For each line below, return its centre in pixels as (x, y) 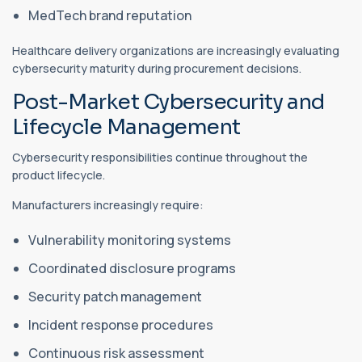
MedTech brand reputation (111, 15)
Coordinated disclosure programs (133, 268)
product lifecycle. (59, 175)
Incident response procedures (122, 324)
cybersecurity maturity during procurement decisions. (157, 68)
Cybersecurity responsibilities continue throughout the (160, 157)
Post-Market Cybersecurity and (168, 102)
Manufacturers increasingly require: (108, 204)
